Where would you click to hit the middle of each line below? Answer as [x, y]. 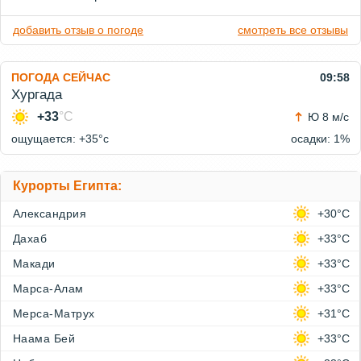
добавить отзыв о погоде [78, 30]
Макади [34, 264]
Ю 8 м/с [328, 117]
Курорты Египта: [67, 186]
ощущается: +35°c [60, 139]
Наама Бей [44, 339]
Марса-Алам [48, 289]
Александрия [50, 214]
